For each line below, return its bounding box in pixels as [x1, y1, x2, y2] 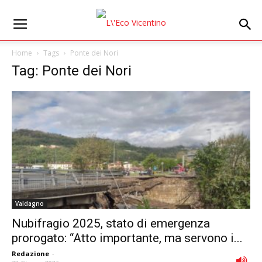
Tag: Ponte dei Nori [12, 63, 132, 79]
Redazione [12, 249, 49, 258]
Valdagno [15, 199, 44, 208]
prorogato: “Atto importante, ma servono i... [12, 231, 243, 246]
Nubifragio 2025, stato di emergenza [12, 216, 210, 231]
